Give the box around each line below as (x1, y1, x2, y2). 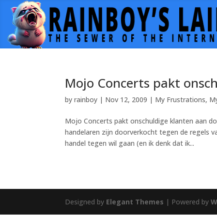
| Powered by (164, 197, 211, 206)
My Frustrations (155, 95, 206, 104)
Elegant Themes (106, 197, 164, 206)
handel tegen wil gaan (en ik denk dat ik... (65, 139, 195, 148)
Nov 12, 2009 (105, 95, 148, 104)
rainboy (74, 95, 98, 104)
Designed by (65, 197, 107, 206)
